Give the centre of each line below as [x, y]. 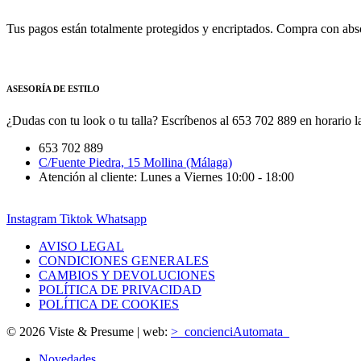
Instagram [31, 218]
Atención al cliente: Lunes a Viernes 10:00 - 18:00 [166, 176]
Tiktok [76, 218]
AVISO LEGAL [81, 246]
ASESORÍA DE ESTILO [53, 88]
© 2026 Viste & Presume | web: [89, 331]
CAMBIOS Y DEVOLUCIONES [127, 275]
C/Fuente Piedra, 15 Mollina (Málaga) [135, 162]
